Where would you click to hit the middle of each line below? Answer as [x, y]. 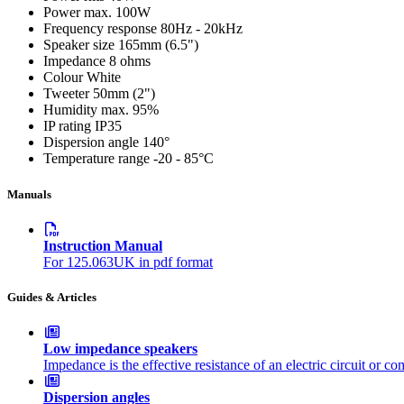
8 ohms [130, 61]
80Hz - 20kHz [202, 29]
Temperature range [96, 159]
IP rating [67, 126]
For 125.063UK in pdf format [128, 262]
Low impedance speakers [120, 349]
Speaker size [79, 45]
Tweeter [66, 94]
